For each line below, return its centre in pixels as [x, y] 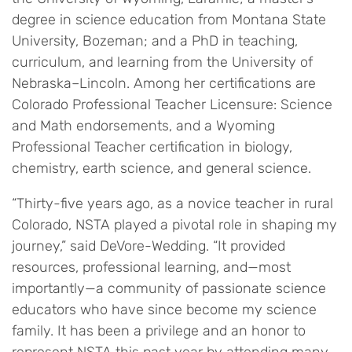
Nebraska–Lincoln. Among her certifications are [164, 83]
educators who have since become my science [164, 310]
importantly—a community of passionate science [169, 288]
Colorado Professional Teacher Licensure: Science [172, 104]
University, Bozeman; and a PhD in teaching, [155, 41]
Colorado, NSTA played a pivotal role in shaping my [174, 225]
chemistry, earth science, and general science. [161, 168]
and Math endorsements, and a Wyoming [143, 126]
